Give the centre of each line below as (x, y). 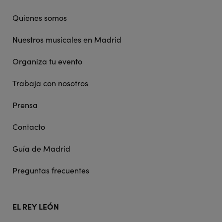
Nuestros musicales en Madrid (67, 39)
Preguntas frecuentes (51, 170)
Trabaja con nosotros (50, 83)
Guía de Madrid (41, 148)
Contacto (28, 126)
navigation (21, 9)
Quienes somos (39, 17)
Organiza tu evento (47, 61)
